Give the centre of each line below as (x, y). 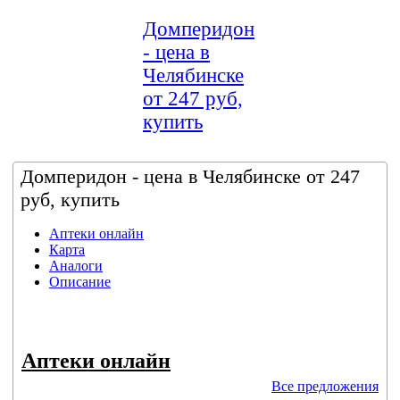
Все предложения (325, 386)
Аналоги (76, 266)
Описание (80, 282)
